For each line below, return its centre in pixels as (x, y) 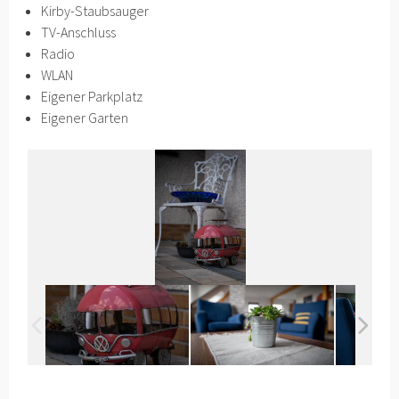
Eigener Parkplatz (92, 96)
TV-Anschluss (79, 32)
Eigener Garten (85, 118)
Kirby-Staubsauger (95, 11)
